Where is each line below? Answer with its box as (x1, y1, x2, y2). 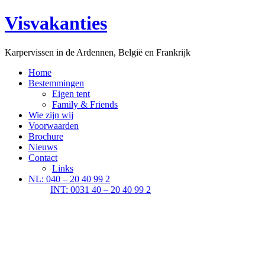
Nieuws (28, 141, 57, 152)
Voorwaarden (28, 120, 79, 131)
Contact (28, 152, 57, 163)
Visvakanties (5, 12, 107, 34)
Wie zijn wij (28, 109, 73, 120)
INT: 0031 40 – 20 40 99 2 (50, 184, 151, 195)
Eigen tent (52, 88, 90, 99)
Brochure (28, 131, 63, 141)
